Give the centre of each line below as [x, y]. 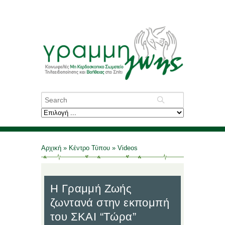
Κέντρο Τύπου [89, 148]
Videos [128, 148]
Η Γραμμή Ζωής [91, 188]
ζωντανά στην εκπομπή [110, 202]
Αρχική [52, 148]
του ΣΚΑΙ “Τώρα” [93, 216]
